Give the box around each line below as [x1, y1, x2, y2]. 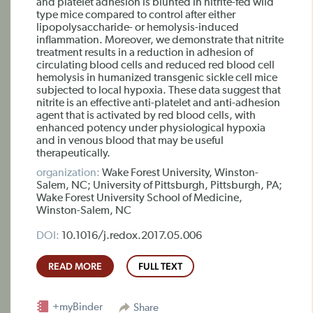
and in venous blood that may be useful [36, 136, 224, 147]
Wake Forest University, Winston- [100, 168, 259, 179]
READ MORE [48, 261, 102, 272]
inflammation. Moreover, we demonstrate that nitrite [36, 35, 284, 46]
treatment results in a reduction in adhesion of [36, 48, 253, 59]
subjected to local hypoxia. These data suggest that [36, 85, 281, 96]
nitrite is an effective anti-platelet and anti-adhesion [36, 98, 280, 109]
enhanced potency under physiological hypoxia [36, 123, 265, 134]
